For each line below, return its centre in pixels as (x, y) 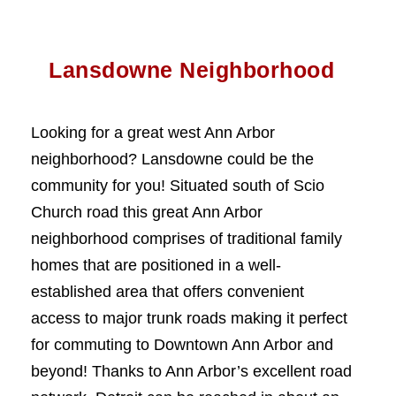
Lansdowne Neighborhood (191, 70)
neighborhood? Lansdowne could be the (172, 159)
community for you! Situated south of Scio (178, 186)
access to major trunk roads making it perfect (189, 318)
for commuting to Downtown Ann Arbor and (182, 345)
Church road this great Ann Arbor (147, 212)
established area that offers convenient (168, 292)
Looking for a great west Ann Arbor (153, 133)
